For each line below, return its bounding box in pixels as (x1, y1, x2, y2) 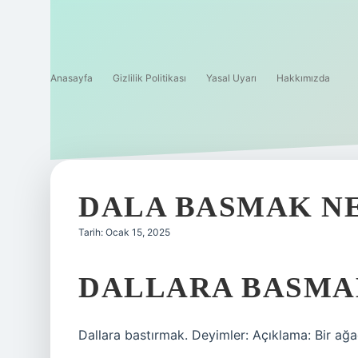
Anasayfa (50, 72, 93, 84)
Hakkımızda (276, 72, 330, 84)
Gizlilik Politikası (113, 72, 186, 84)
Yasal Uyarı (206, 72, 257, 84)
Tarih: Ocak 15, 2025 (78, 226, 170, 238)
